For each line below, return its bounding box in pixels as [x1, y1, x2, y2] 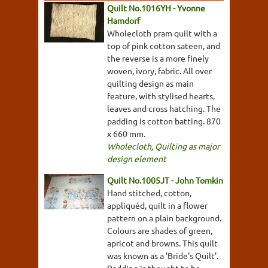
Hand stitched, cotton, [107, 187, 191, 198]
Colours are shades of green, [107, 225, 212, 236]
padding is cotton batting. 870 [107, 115, 221, 126]
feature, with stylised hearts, [107, 90, 215, 101]
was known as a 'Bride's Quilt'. [107, 250, 218, 261]
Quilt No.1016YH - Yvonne [107, 2, 205, 13]
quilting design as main [107, 78, 194, 89]
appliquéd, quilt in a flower [107, 200, 208, 211]
